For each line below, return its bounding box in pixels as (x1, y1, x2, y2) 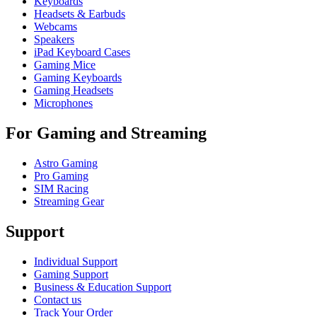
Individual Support (34, 255, 117, 267)
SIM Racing (34, 183, 88, 195)
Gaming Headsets (34, 84, 113, 97)
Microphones (34, 97, 93, 110)
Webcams (34, 21, 77, 33)
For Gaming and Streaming (6, 124, 207, 143)
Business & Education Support (34, 280, 171, 293)
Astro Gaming (34, 157, 98, 170)
